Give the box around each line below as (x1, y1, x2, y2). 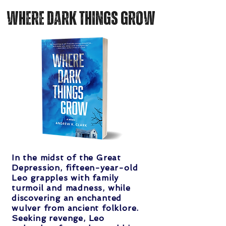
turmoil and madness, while (12, 183, 131, 193)
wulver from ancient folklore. (12, 203, 139, 213)
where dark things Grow (6, 10, 155, 29)
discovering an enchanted (12, 193, 122, 203)
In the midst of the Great (12, 153, 122, 163)
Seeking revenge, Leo (12, 213, 105, 223)
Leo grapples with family (12, 173, 119, 183)
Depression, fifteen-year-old (12, 163, 138, 173)
